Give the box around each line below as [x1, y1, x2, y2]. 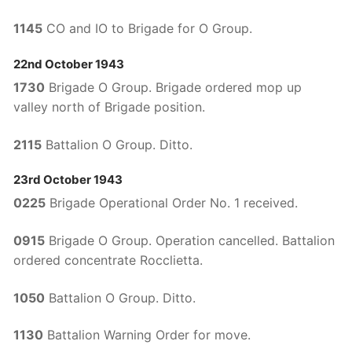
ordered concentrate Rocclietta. [13, 252, 203, 268]
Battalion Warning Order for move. [43, 327, 251, 343]
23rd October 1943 [13, 172, 123, 188]
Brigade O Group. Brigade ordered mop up [45, 79, 302, 95]
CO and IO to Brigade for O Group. [42, 20, 252, 37]
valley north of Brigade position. [13, 98, 205, 115]
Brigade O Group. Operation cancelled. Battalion [45, 233, 335, 248]
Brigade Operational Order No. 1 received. [46, 195, 298, 211]
